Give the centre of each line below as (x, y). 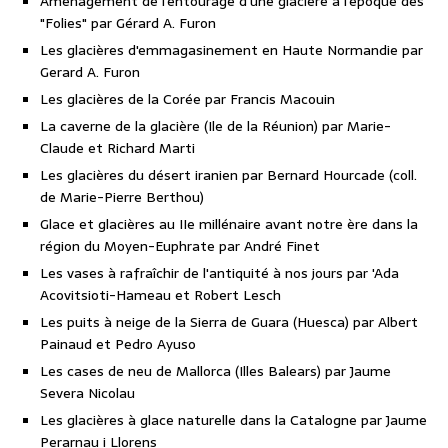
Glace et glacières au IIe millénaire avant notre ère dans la (229, 224)
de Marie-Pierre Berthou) (122, 197)
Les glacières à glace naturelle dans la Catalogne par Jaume (233, 420)
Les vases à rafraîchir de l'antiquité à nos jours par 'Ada (219, 273)
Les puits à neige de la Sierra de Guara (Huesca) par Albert (229, 322)
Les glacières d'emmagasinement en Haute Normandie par (231, 50)
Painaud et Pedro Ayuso (118, 344)
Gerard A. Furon (90, 72)
